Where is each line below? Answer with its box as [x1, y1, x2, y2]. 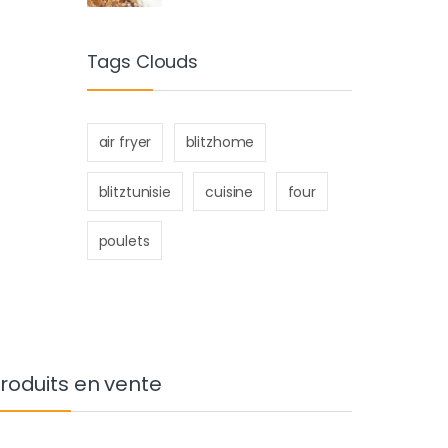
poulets [98, 230, 150, 251]
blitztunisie [98, 181, 171, 202]
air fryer [98, 132, 152, 153]
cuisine [205, 181, 254, 202]
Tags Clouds [86, 49, 198, 75]
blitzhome [185, 132, 255, 153]
